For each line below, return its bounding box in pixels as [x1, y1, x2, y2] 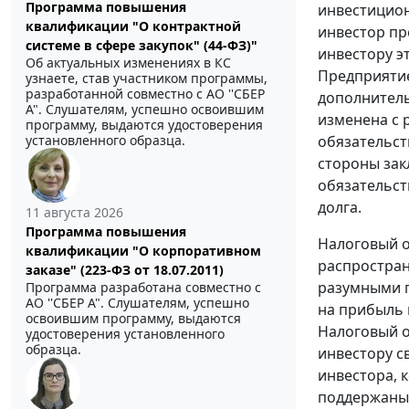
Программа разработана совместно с [26, 278, 261, 296]
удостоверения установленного [26, 324, 225, 342]
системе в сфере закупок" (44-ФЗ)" [26, 36, 257, 54]
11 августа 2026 [26, 203, 123, 221]
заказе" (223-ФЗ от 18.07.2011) [26, 260, 224, 278]
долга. [318, 196, 362, 217]
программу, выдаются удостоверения [26, 115, 263, 133]
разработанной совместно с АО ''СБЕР [26, 84, 265, 102]
